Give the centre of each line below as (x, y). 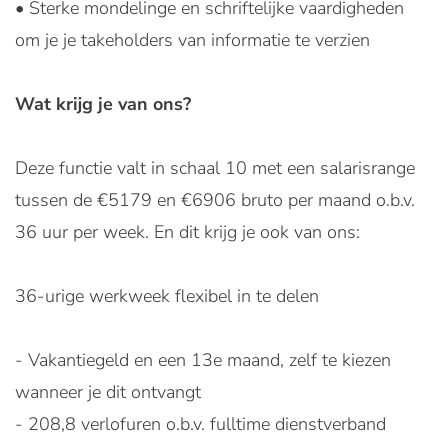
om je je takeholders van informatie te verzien (192, 40)
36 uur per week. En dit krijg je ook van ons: (187, 232)
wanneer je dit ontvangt (108, 392)
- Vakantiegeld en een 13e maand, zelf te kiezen (203, 360)
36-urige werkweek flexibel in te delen (167, 296)
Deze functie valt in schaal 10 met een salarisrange (215, 168)
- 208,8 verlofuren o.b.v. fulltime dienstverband (200, 424)
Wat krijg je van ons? (103, 104)
